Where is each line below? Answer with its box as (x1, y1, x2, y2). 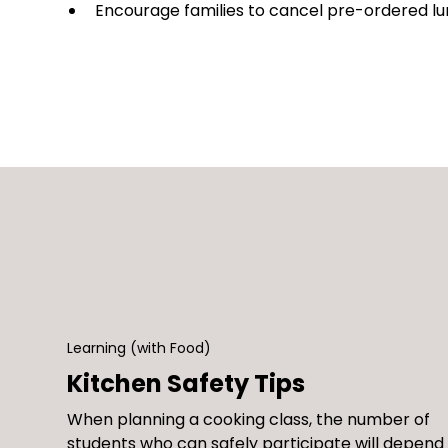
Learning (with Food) (67, 338, 212, 358)
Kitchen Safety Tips (67, 367, 306, 400)
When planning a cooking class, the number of (67, 408, 431, 431)
